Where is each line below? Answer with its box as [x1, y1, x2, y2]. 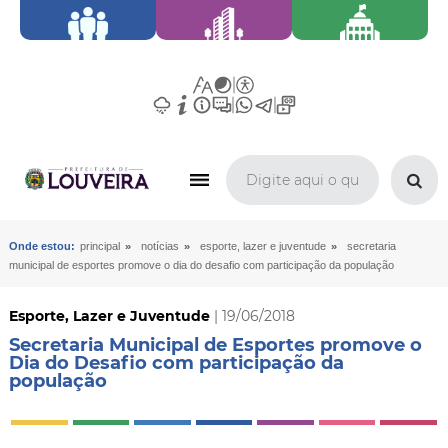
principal [79, 240, 120, 252]
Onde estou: [8, 240, 75, 252]
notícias [140, 240, 179, 252]
